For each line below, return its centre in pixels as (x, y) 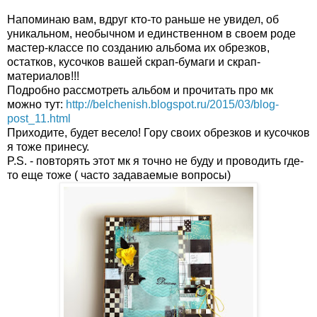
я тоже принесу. (48, 147)
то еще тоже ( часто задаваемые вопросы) (119, 175)
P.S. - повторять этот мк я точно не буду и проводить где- (155, 161)
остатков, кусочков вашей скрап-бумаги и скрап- (134, 62)
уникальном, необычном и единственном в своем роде (151, 34)
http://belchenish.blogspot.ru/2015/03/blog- (172, 105)
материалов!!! (43, 76)
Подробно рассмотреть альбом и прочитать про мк (140, 91)
